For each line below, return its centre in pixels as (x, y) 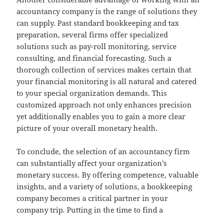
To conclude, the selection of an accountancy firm (103, 151)
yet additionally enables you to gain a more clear (101, 116)
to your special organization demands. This (92, 93)
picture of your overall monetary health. (87, 128)
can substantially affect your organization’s (92, 163)
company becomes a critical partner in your (92, 198)
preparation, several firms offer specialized (92, 34)
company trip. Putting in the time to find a (90, 209)
